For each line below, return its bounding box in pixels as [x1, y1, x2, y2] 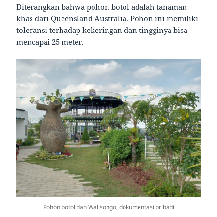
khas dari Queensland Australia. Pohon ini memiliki [16, 14, 199, 24]
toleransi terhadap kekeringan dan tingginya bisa [16, 25, 188, 35]
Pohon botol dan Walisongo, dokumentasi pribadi [43, 203, 174, 212]
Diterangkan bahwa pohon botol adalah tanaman [16, 2, 187, 12]
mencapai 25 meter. [16, 37, 84, 47]
